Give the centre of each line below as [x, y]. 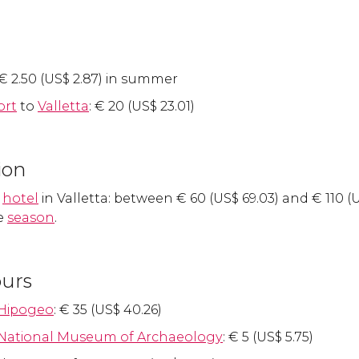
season [31, 218]
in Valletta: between [107, 198]
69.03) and [275, 198]
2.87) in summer [124, 79]
